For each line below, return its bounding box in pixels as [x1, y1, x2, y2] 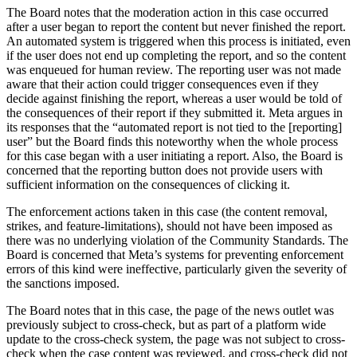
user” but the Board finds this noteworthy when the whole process [6, 134, 338, 148]
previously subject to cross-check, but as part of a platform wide [6, 317, 326, 331]
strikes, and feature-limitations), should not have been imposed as [6, 218, 332, 233]
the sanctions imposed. [6, 276, 120, 290]
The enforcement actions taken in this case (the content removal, [6, 204, 328, 218]
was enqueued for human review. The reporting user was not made [6, 62, 341, 76]
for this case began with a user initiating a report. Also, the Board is [6, 148, 343, 163]
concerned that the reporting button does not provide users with [6, 163, 323, 177]
